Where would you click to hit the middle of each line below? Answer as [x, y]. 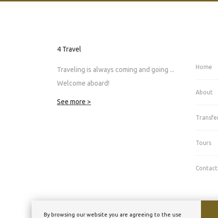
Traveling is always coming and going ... [116, 69]
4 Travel [69, 49]
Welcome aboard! [83, 83]
